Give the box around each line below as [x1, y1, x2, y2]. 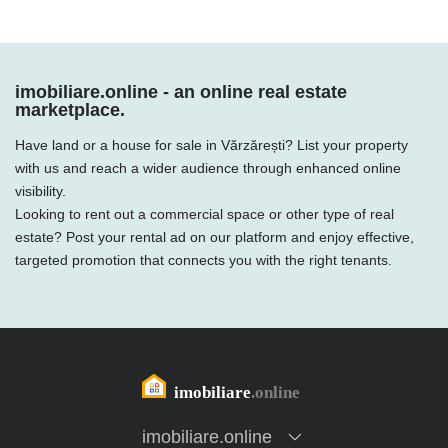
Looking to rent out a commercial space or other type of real [15, 206, 394, 222]
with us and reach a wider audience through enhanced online [15, 160, 401, 176]
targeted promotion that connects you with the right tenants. [15, 252, 392, 268]
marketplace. [15, 100, 125, 120]
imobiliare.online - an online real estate [15, 82, 347, 102]
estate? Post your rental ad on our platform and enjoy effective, [15, 229, 414, 245]
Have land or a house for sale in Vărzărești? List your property [15, 137, 408, 153]
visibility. [15, 183, 66, 199]
